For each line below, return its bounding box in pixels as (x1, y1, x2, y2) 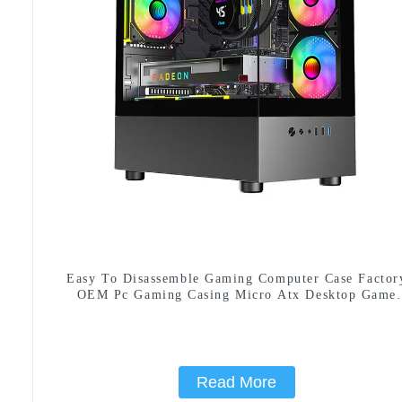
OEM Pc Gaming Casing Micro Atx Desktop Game (76, 287, 397, 301)
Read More (197, 372, 277, 391)
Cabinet (212, 303, 261, 318)
